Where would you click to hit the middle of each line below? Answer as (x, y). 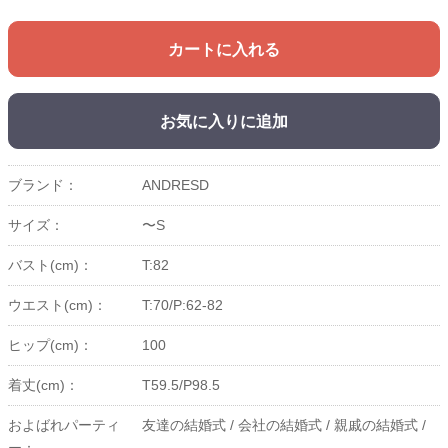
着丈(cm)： (43, 385)
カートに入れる (224, 50)
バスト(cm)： (50, 265)
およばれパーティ (64, 425)
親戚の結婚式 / (379, 425)
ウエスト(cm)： (57, 305)
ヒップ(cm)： (50, 345)
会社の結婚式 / (283, 425)
